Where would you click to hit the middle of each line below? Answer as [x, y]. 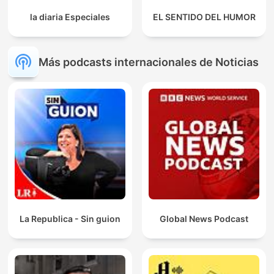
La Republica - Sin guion [70, 219]
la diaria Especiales [70, 17]
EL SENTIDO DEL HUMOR [204, 17]
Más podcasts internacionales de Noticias [149, 62]
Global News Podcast [204, 219]
